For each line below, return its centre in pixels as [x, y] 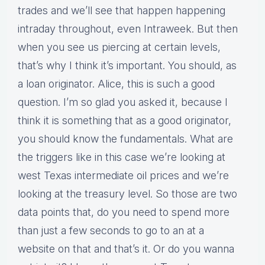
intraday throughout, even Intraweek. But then [128, 29]
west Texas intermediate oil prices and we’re [123, 176]
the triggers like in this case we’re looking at [122, 157]
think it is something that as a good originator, [125, 121]
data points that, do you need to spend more [124, 212]
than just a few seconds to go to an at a [111, 231]
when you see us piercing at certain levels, [119, 47]
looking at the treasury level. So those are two [127, 194]
